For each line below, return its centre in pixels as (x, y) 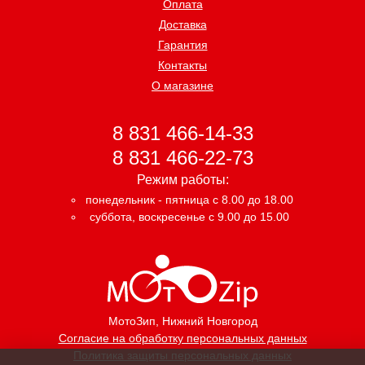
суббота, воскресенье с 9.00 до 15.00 (189, 217)
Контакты (182, 65)
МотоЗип (132, 321)
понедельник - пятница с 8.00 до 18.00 (189, 200)
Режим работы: (182, 180)
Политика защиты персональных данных (182, 356)
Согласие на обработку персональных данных (182, 339)
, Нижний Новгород (206, 321)
